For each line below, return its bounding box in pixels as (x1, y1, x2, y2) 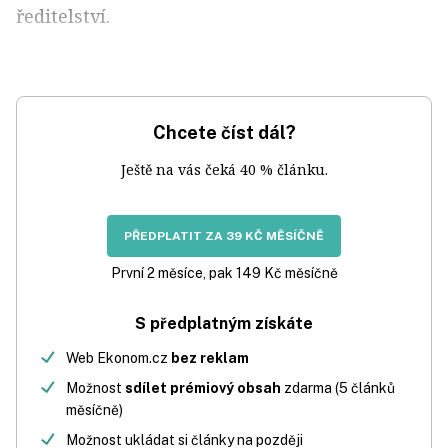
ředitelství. (16, 3, 110, 28)
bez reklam (171, 349, 249, 366)
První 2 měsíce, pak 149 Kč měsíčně (110, 264, 338, 281)
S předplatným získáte (135, 313, 313, 333)
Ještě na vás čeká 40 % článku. (120, 159, 328, 179)
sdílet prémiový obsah (125, 379, 281, 396)
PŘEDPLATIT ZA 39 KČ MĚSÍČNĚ (124, 228, 324, 243)
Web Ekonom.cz (66, 349, 171, 366)
